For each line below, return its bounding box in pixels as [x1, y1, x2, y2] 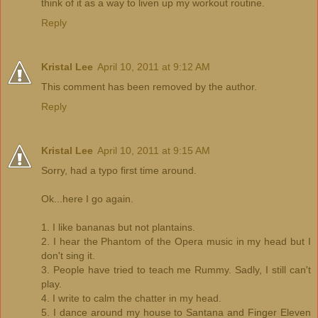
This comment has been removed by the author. [41, 80, 257, 92]
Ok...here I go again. [41, 192, 133, 204]
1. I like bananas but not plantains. [41, 221, 195, 233]
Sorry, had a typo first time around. [41, 164, 197, 176]
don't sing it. [41, 249, 95, 261]
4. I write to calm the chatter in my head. [41, 292, 221, 304]
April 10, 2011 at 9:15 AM [97, 144, 210, 156]
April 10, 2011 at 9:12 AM [97, 60, 210, 72]
